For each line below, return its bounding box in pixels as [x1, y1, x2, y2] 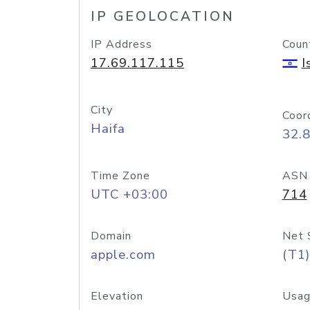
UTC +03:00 [91, 185, 168, 203]
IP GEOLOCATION [91, 8, 235, 26]
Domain [91, 228, 131, 244]
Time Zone [91, 168, 150, 183]
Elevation [91, 289, 143, 304]
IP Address [91, 37, 152, 52]
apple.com [91, 246, 156, 264]
